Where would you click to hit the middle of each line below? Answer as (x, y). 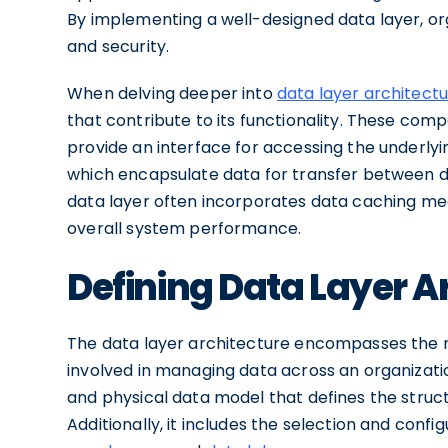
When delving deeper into (172, 93)
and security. (118, 46)
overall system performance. (184, 228)
